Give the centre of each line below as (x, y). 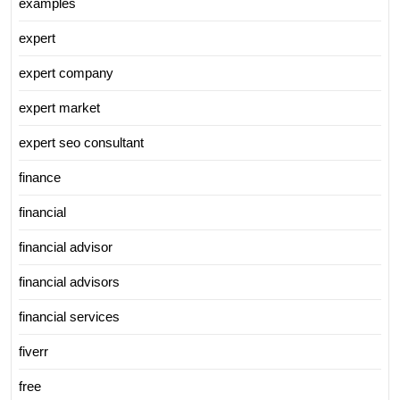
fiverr (33, 351)
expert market (59, 107)
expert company (66, 72)
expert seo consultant (81, 142)
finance (40, 177)
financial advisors (69, 281)
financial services (69, 316)
